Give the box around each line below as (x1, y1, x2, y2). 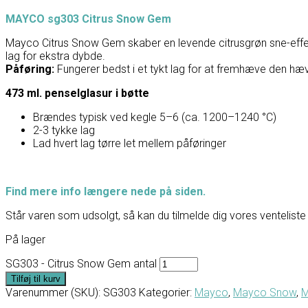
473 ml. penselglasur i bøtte (5, 86, 149, 100)
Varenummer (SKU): (5, 285, 103, 299)
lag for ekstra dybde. (5, 49, 105, 63)
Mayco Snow (233, 285, 296, 299)
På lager (5, 232, 45, 246)
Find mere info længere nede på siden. (5, 184, 206, 198)
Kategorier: (139, 285, 195, 299)
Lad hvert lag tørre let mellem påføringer (33, 136, 226, 150)
